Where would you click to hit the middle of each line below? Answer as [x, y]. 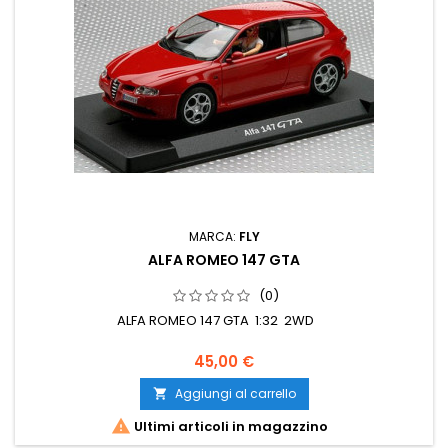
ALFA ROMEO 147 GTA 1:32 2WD [224, 321]
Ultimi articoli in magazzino [229, 427]
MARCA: [213, 237]
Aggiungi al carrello [235, 394]
